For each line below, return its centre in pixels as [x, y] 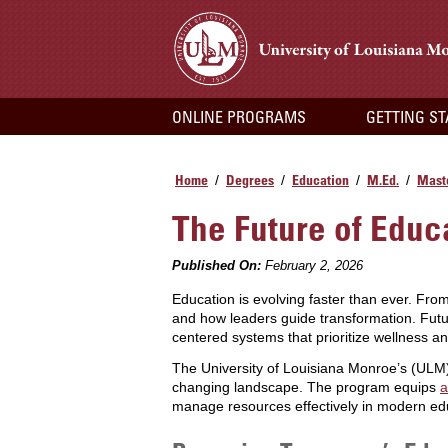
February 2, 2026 [312, 266]
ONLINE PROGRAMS [239, 117]
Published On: [216, 266]
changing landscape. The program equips [306, 387]
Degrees [250, 179]
